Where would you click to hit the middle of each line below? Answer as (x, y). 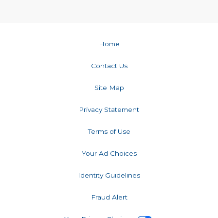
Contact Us (109, 66)
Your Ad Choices (109, 154)
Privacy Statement (109, 110)
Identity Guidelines (109, 175)
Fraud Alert (109, 197)
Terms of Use (109, 132)
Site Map (109, 88)
